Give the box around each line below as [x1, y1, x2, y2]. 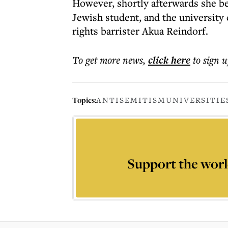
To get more [72, 53, 123, 67]
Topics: [72, 94, 96, 105]
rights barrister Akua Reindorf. [72, 24, 208, 38]
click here [148, 53, 190, 67]
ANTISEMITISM [96, 95, 166, 105]
